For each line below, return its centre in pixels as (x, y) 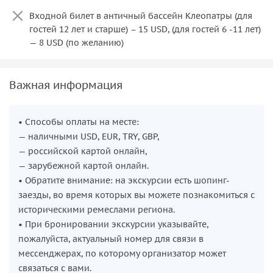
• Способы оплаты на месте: (79, 122)
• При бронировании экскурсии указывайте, (113, 224)
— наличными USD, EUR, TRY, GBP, (89, 136)
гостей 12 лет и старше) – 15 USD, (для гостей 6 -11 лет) (145, 29)
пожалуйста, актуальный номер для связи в (111, 239)
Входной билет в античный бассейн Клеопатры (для (141, 16)
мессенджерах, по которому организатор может (122, 253)
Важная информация (66, 85)
